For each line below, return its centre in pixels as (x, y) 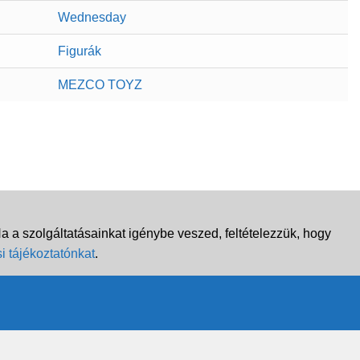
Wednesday (92, 17)
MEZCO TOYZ (100, 84)
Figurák (80, 51)
